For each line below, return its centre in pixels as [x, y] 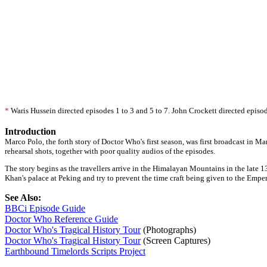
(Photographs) [168, 230]
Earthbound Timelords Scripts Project [75, 251]
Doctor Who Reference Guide [61, 219]
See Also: [23, 198]
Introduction [30, 131]
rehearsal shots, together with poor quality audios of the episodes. [110, 151]
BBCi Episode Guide [45, 208]
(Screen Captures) [176, 240]
